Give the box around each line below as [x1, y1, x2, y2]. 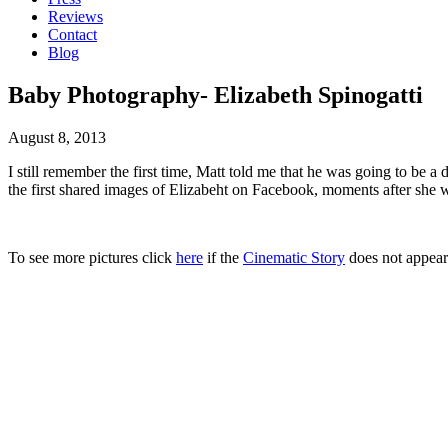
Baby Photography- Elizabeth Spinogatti [8, 81, 423, 108]
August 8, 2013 [8, 128, 106, 146]
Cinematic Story [243, 248, 345, 266]
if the [203, 248, 243, 266]
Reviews [48, 8, 103, 25]
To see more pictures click [8, 248, 176, 266]
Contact [48, 26, 97, 43]
